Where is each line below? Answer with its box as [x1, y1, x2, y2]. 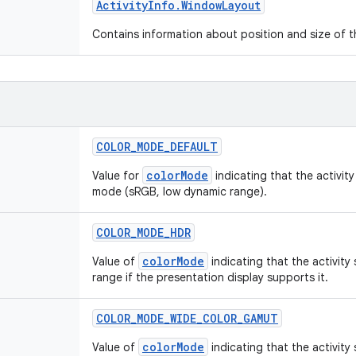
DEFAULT [170, 139, 218, 154]
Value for [92, 168, 142, 183]
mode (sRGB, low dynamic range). [92, 184, 267, 199]
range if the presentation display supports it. [92, 270, 328, 284]
